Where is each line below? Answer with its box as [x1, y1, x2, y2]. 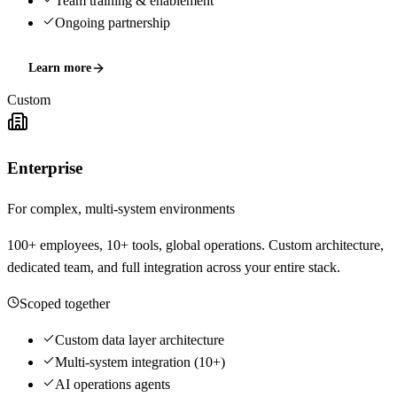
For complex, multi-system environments [7, 200, 235, 216]
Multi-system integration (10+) [55, 354, 225, 370]
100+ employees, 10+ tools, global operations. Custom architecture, [7, 237, 384, 253]
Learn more [28, 61, 91, 75]
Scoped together [19, 295, 110, 311]
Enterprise [7, 159, 82, 178]
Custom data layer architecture [55, 331, 224, 347]
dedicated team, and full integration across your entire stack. [7, 259, 340, 275]
